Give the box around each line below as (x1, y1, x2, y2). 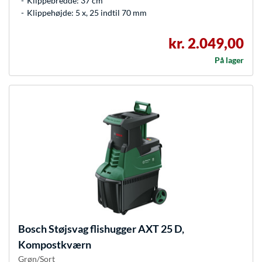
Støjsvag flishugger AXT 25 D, (47, 222, 184, 236)
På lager (215, 55, 244, 65)
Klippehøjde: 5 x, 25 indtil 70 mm (27, 8, 147, 18)
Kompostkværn (18, 238, 91, 251)
